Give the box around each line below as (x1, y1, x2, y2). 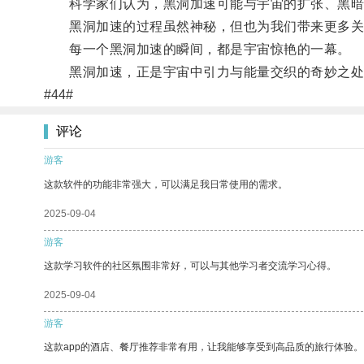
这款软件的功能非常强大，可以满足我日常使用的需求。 (44, 178, 288, 190)
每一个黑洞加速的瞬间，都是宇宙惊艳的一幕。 (43, 41, 351, 56)
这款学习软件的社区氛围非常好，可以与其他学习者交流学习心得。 (44, 259, 336, 271)
